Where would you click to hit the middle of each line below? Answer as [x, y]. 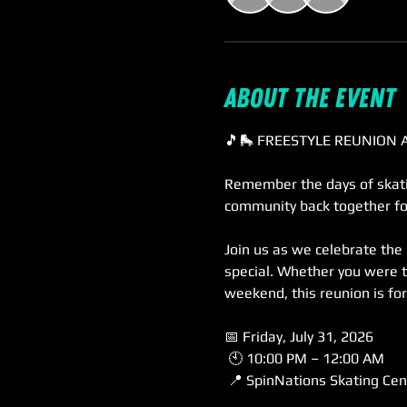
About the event [310, 99]
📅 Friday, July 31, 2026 [299, 337]
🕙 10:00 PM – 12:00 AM [306, 358]
